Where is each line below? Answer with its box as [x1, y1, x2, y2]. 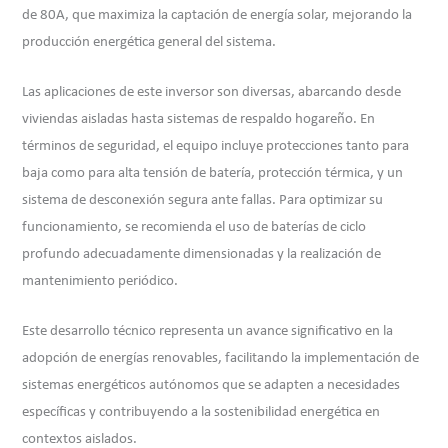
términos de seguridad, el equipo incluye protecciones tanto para [22, 139, 410, 154]
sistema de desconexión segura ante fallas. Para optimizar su [22, 193, 384, 208]
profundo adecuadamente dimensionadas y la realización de [22, 247, 382, 262]
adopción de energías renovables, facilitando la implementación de [22, 351, 420, 367]
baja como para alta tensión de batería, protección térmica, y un [22, 166, 404, 181]
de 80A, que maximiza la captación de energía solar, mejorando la [22, 7, 413, 23]
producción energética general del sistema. [22, 34, 277, 50]
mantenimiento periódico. [22, 274, 179, 289]
